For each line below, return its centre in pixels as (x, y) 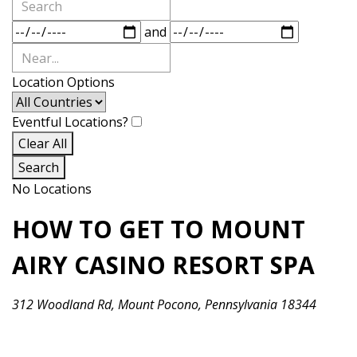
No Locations (52, 189)
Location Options (63, 82)
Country (35, 101)
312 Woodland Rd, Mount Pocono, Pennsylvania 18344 (164, 305)
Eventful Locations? (72, 122)
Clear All (43, 144)
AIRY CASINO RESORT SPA (163, 265)
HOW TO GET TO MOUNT (159, 229)
